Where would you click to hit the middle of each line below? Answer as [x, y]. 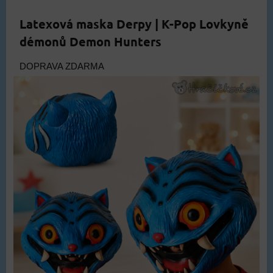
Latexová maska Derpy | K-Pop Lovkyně [134, 23]
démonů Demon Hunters [90, 41]
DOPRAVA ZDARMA [62, 66]
